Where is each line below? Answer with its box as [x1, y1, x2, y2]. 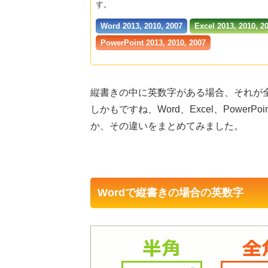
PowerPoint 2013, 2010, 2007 [100, 38, 206, 47]
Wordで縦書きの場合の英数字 [98, 187, 243, 199]
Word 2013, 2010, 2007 [100, 22, 182, 31]
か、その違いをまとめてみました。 [90, 121, 243, 131]
